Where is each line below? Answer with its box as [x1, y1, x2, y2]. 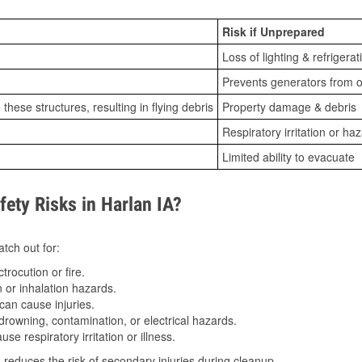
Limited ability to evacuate [222, 149, 355, 166]
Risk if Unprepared [222, 23, 325, 40]
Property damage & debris [222, 99, 356, 116]
